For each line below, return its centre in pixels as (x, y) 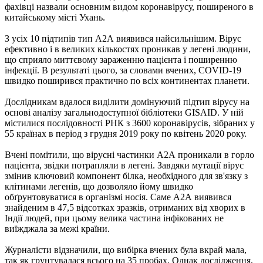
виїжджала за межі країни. (57, 228)
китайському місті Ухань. (55, 17)
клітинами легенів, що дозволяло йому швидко (99, 186)
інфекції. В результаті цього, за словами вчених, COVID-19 (123, 70)
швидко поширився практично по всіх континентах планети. (127, 80)
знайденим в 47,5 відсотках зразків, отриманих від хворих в (125, 207)
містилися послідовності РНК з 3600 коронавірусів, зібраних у (130, 123)
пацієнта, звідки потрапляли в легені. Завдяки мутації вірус (124, 165)
